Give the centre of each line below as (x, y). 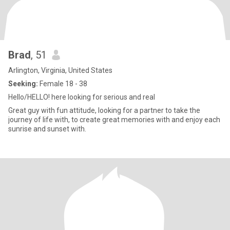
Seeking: (23, 84)
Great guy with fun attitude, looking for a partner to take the (104, 110)
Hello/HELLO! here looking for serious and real (82, 97)
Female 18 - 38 (63, 84)
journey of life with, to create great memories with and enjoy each (114, 120)
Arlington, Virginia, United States (60, 70)
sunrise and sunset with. (47, 129)
